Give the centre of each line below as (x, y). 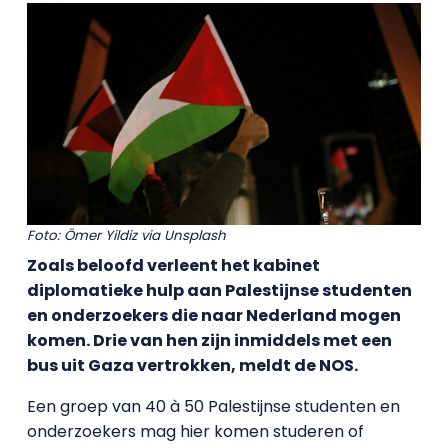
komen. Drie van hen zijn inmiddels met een (209, 340)
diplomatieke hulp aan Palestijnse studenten (219, 290)
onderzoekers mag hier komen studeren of (195, 431)
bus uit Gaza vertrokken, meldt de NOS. (192, 365)
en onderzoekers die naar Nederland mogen (213, 315)
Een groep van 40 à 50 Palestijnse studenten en (213, 406)
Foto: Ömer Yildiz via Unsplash (126, 235)
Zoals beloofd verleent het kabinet (173, 265)
